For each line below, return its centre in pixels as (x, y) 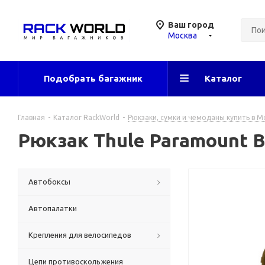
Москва (182, 35)
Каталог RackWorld (86, 117)
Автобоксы (49, 182)
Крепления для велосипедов (80, 235)
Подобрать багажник (93, 78)
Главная (31, 117)
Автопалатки (53, 208)
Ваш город (191, 25)
